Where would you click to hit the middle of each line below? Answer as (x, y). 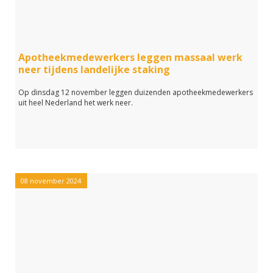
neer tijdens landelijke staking (94, 69)
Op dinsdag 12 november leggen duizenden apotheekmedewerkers (136, 92)
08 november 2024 (51, 181)
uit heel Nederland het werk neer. (76, 103)
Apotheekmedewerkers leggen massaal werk (130, 57)
